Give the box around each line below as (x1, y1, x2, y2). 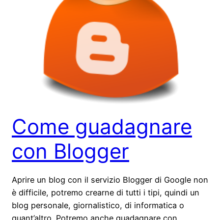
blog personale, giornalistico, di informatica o (12, 200, 184, 210)
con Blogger (12, 138, 129, 164)
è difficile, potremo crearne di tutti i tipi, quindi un (12, 187, 199, 197)
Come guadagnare (12, 113, 192, 139)
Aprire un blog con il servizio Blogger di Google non (12, 174, 208, 185)
